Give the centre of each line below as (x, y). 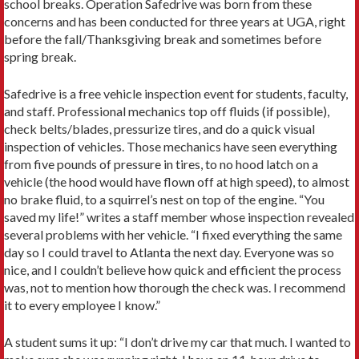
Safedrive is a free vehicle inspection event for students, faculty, (176, 94)
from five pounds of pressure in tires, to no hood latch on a (161, 164)
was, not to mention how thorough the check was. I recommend (175, 288)
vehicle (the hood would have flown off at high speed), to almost (177, 182)
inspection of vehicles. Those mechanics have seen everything (171, 147)
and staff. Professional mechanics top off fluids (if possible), (167, 111)
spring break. (40, 57)
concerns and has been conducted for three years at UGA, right (175, 22)
